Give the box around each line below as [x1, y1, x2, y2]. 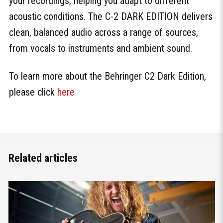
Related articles [8, 151, 78, 164]
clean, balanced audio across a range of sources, [9, 26, 198, 39]
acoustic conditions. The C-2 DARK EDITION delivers [9, 10, 213, 23]
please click [9, 86, 57, 99]
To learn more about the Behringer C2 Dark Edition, [9, 70, 206, 83]
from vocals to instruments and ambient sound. [9, 42, 192, 55]
